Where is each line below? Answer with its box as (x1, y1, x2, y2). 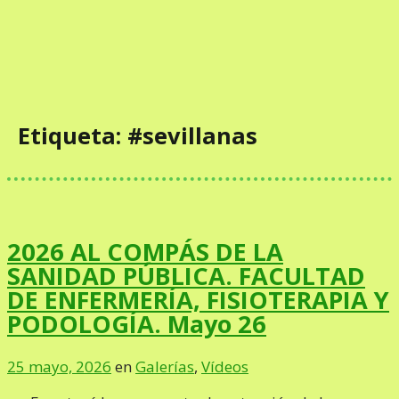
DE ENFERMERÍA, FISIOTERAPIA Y (7, 283, 389, 317)
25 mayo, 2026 (7, 355, 111, 377)
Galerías (135, 355, 194, 377)
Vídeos (201, 355, 248, 377)
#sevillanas (127, 120, 257, 151)
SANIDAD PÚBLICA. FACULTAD (7, 259, 365, 293)
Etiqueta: (18, 120, 127, 151)
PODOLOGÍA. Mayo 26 (7, 307, 266, 341)
